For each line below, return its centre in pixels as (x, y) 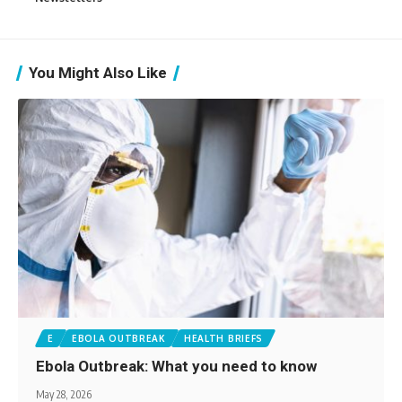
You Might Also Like (98, 72)
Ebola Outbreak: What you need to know (179, 367)
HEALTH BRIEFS (223, 339)
